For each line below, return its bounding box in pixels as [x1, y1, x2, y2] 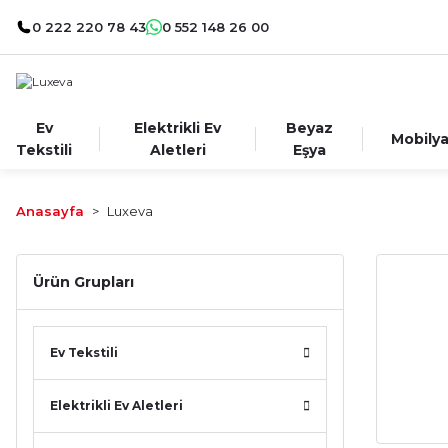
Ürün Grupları [33, 273, 134, 291]
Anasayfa [16, 203, 84, 219]
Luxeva [107, 203, 153, 219]
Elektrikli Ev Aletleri [50, 398, 183, 413]
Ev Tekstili [50, 345, 118, 360]
